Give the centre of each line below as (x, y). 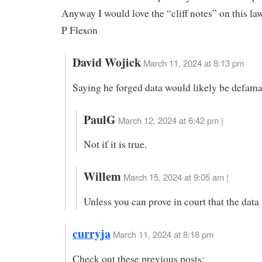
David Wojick (106, 62)
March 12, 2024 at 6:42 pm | (170, 120)
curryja (91, 233)
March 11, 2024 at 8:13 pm (193, 63)
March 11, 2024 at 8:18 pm (163, 234)
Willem (102, 177)
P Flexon (80, 30)
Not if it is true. (115, 144)
